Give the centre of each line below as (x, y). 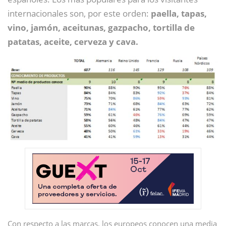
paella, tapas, (179, 13)
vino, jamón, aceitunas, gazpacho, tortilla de (101, 27)
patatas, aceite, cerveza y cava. (73, 41)
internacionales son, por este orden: (79, 13)
